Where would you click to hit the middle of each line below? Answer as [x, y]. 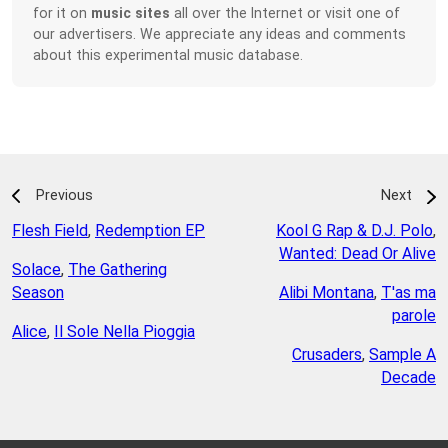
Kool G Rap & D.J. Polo [354, 231]
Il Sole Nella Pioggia [124, 331]
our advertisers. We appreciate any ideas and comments [220, 33]
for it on [62, 12]
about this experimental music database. [168, 54]
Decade [408, 377]
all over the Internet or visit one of [285, 12]
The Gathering [117, 269]
